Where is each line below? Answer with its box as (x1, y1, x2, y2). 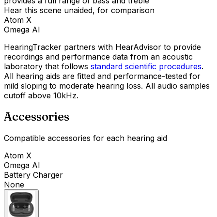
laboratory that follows (4, 61, 88, 71)
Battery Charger (4, 170, 63, 180)
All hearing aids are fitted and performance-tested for (4, 71, 201, 81)
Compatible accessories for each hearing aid (4, 133, 167, 143)
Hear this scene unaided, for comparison (4, 5, 155, 15)
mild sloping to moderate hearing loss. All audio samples (4, 80, 210, 91)
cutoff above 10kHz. (4, 90, 78, 100)
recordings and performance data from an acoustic (4, 51, 193, 62)
